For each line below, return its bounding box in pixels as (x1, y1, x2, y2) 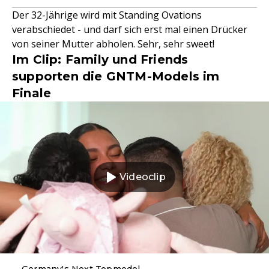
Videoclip (119, 171, 166, 183)
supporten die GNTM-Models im (12, 69, 220, 84)
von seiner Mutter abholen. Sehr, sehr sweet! (12, 37, 214, 51)
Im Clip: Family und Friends (12, 52, 189, 67)
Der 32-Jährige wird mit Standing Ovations (12, 8, 202, 22)
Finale (12, 86, 52, 101)
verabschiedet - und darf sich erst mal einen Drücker (12, 23, 247, 37)
